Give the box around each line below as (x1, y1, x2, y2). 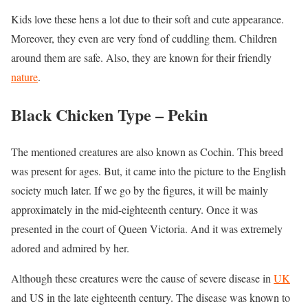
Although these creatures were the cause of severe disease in (11, 271, 274, 286)
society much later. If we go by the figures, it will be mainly (11, 183, 268, 198)
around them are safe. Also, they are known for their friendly (11, 49, 272, 65)
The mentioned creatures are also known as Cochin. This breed (11, 144, 283, 159)
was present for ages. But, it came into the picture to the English (11, 164, 286, 179)
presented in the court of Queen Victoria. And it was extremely (11, 221, 283, 236)
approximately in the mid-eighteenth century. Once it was (11, 202, 258, 217)
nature (11, 69, 38, 84)
